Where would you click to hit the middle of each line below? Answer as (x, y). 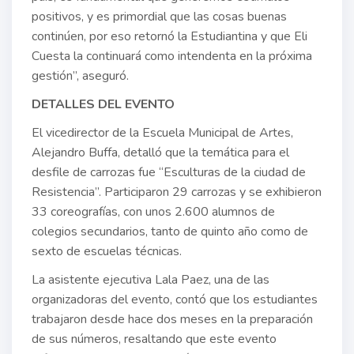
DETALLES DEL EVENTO (103, 105)
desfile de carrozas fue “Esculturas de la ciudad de (169, 173)
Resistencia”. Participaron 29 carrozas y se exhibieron (177, 192)
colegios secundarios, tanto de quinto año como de (170, 232)
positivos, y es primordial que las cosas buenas (159, 17)
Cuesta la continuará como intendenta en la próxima (172, 56)
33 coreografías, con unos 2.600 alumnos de (153, 212)
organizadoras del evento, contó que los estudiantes (175, 300)
